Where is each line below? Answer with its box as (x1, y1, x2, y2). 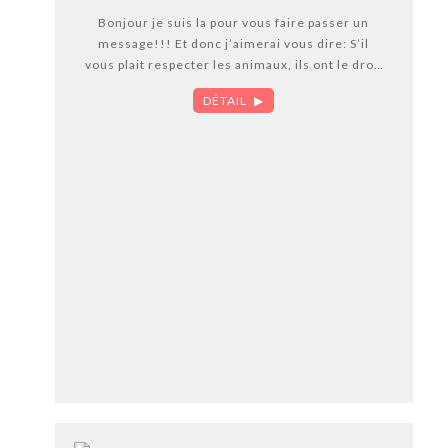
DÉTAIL (203, 93, 248, 109)
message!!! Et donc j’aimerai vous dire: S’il (98, 36, 370, 52)
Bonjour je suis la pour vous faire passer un (98, 15, 370, 31)
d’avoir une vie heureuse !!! (144, 78, 323, 94)
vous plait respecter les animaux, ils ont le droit (84, 57, 383, 73)
